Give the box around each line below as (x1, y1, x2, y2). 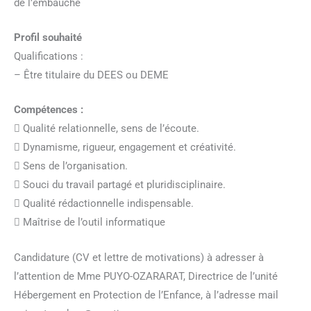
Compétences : (14, 103, 83, 117)
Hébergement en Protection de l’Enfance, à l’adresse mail (14, 288, 278, 301)
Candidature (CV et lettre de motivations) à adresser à (14, 251, 264, 264)
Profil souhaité (14, 31, 82, 44)
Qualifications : (14, 50, 83, 63)
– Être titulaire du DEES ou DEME (14, 69, 169, 82)
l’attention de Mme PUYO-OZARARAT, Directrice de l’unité (14, 269, 278, 283)
